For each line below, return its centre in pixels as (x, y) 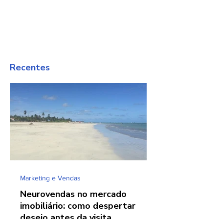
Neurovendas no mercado (73, 194)
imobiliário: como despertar (78, 206)
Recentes (30, 67)
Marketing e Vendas (50, 178)
